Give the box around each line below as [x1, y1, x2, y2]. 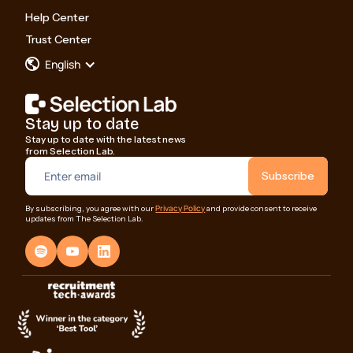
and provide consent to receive [205, 203, 318, 214]
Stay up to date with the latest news [25, 132, 187, 145]
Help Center [25, 9, 90, 24]
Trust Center [25, 32, 92, 46]
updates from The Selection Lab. [25, 213, 144, 224]
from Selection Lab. [25, 144, 116, 157]
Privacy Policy [155, 202, 206, 214]
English [45, 56, 81, 72]
